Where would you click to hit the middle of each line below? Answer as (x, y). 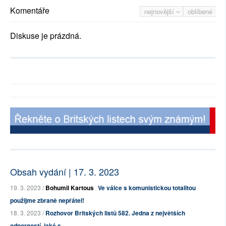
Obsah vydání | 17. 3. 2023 (65, 172)
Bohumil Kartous (70, 188)
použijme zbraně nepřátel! (47, 201)
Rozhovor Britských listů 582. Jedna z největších (115, 213)
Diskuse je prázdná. (46, 36)
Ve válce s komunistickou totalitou (147, 188)
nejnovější (160, 12)
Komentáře (30, 11)
